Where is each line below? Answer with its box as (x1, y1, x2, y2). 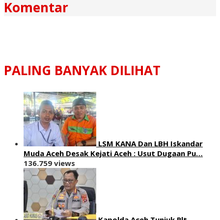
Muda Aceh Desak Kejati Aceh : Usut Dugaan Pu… (24, 148, 203, 158)
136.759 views (24, 158, 75, 168)
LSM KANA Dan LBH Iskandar (98, 138, 203, 148)
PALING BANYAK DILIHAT (4, 61, 161, 79)
